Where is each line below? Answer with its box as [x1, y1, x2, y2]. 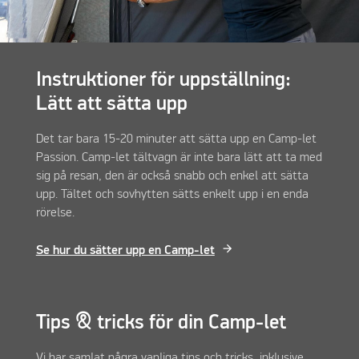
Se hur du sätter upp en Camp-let [35, 244, 215, 257]
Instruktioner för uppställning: [35, 70, 291, 90]
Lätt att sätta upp [35, 94, 188, 114]
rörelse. [35, 206, 78, 220]
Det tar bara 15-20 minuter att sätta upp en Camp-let [35, 132, 317, 146]
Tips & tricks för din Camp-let [35, 313, 286, 333]
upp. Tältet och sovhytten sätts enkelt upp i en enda [35, 188, 309, 201]
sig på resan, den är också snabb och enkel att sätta [35, 169, 309, 183]
